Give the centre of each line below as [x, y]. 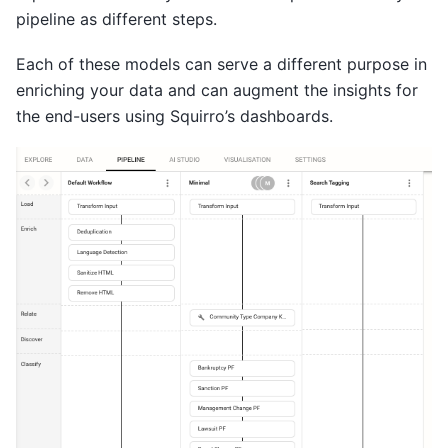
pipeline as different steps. [116, 19]
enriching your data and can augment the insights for [217, 89]
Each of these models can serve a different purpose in [221, 63]
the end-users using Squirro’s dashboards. [174, 115]
